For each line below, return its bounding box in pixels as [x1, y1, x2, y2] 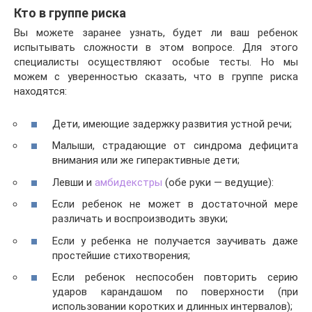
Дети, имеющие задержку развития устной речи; [52, 117, 292, 130]
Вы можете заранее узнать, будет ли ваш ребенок [14, 26, 298, 40]
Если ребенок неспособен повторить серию [52, 271, 298, 284]
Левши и [52, 175, 95, 189]
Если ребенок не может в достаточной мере [52, 198, 298, 211]
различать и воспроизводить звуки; [52, 212, 228, 226]
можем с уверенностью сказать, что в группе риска [14, 70, 298, 84]
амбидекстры [95, 175, 162, 189]
